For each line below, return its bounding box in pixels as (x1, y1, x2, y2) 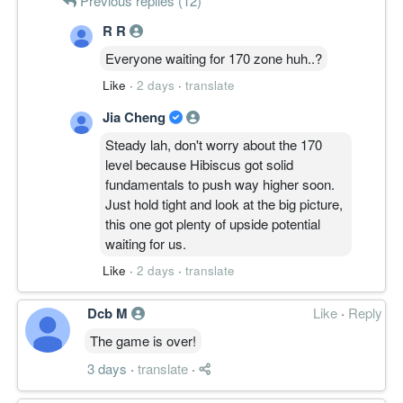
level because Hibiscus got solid (105, 154, 293, 174)
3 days (87, 358, 127, 378)
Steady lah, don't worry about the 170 (105, 134, 322, 154)
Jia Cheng (103, 106, 169, 127)
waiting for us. (105, 233, 186, 253)
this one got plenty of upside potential (105, 213, 320, 233)
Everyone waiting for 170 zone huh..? (105, 48, 322, 67)
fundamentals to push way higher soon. (105, 174, 335, 193)
